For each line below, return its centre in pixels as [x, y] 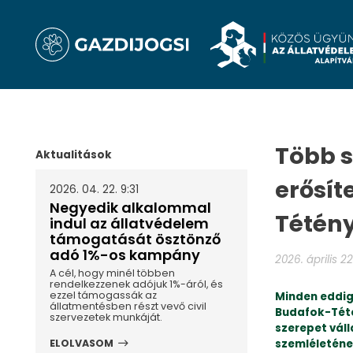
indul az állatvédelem [129, 223]
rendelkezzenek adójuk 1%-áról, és [136, 284]
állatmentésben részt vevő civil [128, 307]
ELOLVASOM [81, 343]
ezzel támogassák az [103, 295]
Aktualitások [73, 154]
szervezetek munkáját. [106, 318]
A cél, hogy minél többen [112, 273]
